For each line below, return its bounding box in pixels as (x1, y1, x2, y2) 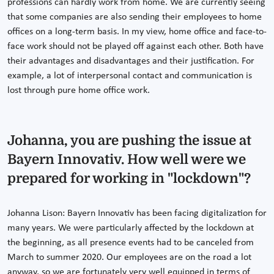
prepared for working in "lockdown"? (7, 170, 251, 186)
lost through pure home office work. (7, 85, 150, 95)
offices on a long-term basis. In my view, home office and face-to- (7, 26, 267, 37)
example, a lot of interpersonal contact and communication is (7, 70, 252, 81)
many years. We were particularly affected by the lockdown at (7, 223, 254, 233)
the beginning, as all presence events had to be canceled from (7, 237, 254, 248)
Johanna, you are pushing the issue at (7, 132, 251, 148)
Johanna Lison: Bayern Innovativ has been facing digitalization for (7, 208, 267, 218)
